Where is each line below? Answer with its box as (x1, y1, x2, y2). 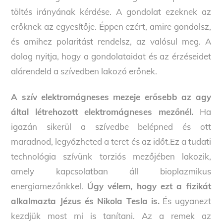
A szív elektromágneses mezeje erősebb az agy (11, 91, 211, 102)
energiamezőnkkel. (11, 180, 87, 191)
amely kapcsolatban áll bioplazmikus (11, 166, 211, 176)
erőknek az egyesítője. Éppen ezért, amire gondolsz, (11, 21, 211, 32)
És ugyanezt (159, 195, 211, 206)
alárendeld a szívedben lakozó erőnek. (11, 65, 158, 76)
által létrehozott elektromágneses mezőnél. (11, 106, 200, 117)
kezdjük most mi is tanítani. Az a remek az (11, 210, 211, 221)
